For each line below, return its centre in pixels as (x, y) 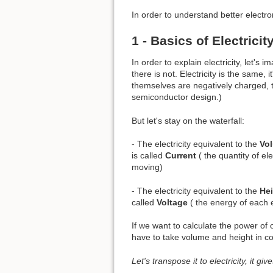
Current (181, 156)
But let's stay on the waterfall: (188, 120)
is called (148, 156)
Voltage (172, 202)
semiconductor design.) (177, 97)
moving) (147, 167)
